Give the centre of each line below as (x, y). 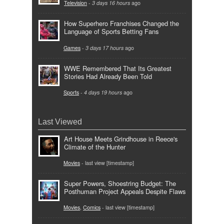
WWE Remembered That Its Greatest (118, 68)
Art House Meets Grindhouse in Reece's (121, 139)
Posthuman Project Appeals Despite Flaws (125, 191)
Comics (92, 207)
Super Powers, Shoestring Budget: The (120, 183)
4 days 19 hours (103, 92)
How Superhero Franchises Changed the (121, 23)
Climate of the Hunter (95, 147)
